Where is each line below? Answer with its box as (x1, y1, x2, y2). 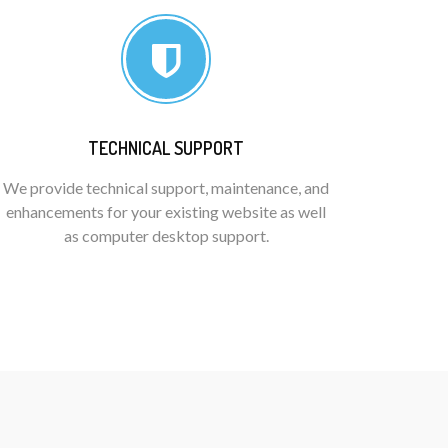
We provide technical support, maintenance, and (3, 178, 329, 197)
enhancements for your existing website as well (6, 202, 326, 221)
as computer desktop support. (63, 226, 269, 245)
